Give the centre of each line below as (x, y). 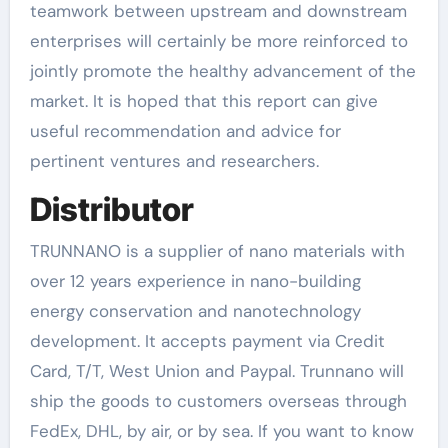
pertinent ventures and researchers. (174, 160)
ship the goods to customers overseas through (218, 401)
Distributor (111, 209)
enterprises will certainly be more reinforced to (218, 40)
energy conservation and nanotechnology (195, 311)
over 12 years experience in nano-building (195, 281)
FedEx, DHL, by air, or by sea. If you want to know (221, 431)
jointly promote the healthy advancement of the (222, 70)
